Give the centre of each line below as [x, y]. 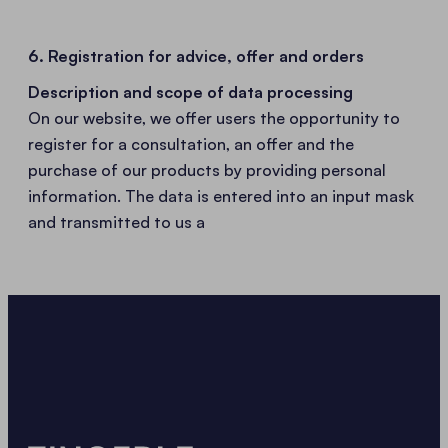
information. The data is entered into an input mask [221, 196]
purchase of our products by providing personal [207, 170]
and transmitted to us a [116, 222]
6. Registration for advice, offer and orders [196, 56]
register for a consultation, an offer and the [191, 144]
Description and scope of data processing [190, 92]
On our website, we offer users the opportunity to [214, 118]
